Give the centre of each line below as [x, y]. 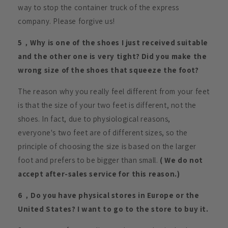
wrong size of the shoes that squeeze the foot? [108, 70]
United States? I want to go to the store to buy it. [113, 209]
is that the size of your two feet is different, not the [107, 105]
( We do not [181, 160]
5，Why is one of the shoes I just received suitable [113, 43]
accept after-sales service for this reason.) [99, 174]
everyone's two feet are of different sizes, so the [103, 133]
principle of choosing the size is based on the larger [107, 147]
